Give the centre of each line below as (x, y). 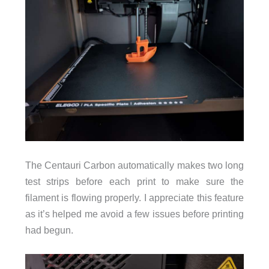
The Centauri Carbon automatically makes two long (134, 165)
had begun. (49, 230)
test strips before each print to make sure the (134, 181)
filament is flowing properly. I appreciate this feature (134, 197)
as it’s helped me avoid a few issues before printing (134, 213)
